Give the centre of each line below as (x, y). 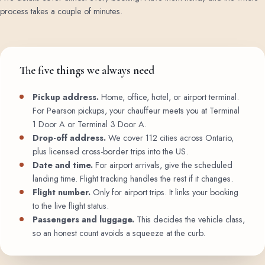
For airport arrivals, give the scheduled (163, 165)
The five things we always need (87, 71)
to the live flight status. (71, 206)
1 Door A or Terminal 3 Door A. (90, 125)
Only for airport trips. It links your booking (165, 193)
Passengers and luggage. (84, 220)
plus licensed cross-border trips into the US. (111, 152)
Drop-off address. (70, 138)
